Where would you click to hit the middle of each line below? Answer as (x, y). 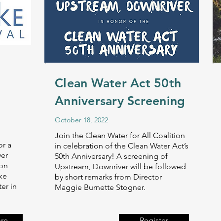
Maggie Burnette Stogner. (100, 187)
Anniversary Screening (120, 101)
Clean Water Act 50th (118, 83)
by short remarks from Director (108, 177)
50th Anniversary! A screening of (111, 156)
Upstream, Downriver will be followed (120, 166)
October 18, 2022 (81, 120)
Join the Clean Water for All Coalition (121, 135)
